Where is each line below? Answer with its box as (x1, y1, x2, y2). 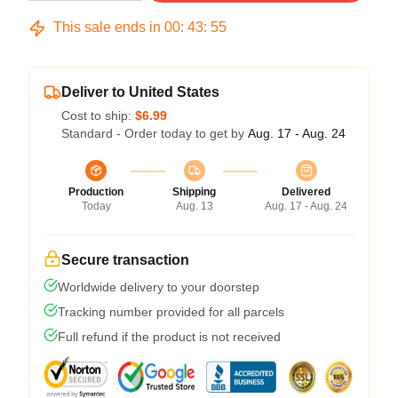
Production (68, 186, 123, 198)
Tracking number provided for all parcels (58, 305, 284, 319)
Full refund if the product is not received (58, 330, 281, 344)
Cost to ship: (61, 108, 135, 123)
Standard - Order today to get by (61, 126, 248, 140)
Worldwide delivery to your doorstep (58, 280, 259, 294)
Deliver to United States (61, 84, 219, 99)
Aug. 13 (175, 200, 213, 212)
